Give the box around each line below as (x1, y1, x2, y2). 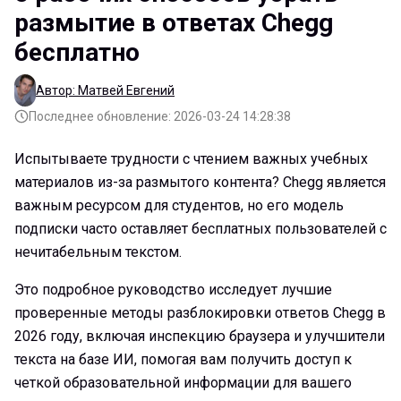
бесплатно (14, 37, 140, 67)
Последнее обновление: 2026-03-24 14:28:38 (29, 108, 291, 124)
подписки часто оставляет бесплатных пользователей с (14, 219, 387, 237)
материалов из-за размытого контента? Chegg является (14, 173, 386, 191)
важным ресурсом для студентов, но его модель (14, 196, 344, 214)
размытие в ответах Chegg (14, 7, 333, 38)
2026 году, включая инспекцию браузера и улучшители (14, 327, 385, 345)
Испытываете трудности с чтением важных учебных (14, 149, 368, 167)
